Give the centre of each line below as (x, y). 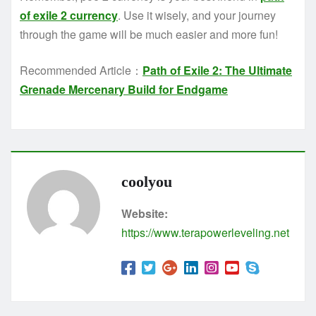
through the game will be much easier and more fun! (149, 35)
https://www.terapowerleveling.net (205, 233)
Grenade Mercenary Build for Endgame (124, 90)
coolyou (147, 182)
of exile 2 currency (69, 16)
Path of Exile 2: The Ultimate (217, 71)
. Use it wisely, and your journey (197, 16)
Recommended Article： (81, 71)
